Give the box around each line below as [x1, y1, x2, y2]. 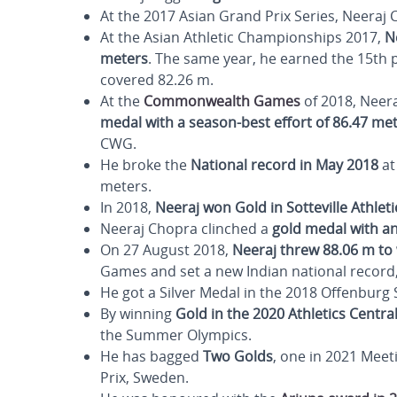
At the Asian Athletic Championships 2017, [100, 27, 385, 47]
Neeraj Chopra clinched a [100, 219, 272, 238]
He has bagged [100, 346, 203, 366]
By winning [100, 304, 175, 323]
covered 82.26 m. [100, 70, 221, 90]
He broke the [100, 155, 191, 175]
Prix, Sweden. [100, 368, 189, 387]
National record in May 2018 [191, 155, 378, 175]
